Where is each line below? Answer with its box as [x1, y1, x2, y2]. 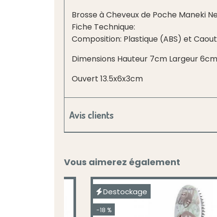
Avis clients [69, 108, 114, 121]
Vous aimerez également [64, 156, 180, 168]
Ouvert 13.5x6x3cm [72, 73, 143, 84]
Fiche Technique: [72, 21, 135, 32]
